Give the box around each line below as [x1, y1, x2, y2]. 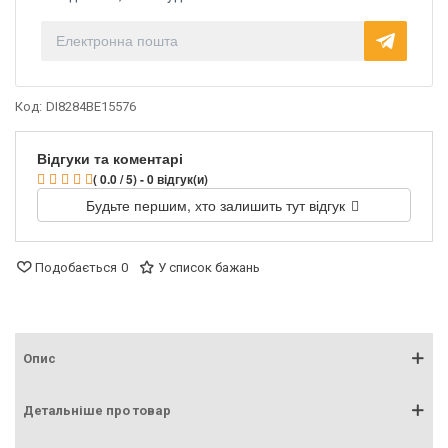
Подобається [35, 259, 117, 275]
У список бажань [158, 259, 260, 275]
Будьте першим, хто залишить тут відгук [85, 194, 349, 215]
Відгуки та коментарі [37, 147, 183, 168]
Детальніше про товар [23, 402, 171, 418]
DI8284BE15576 [46, 98, 136, 114]
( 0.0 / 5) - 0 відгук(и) [93, 169, 208, 188]
